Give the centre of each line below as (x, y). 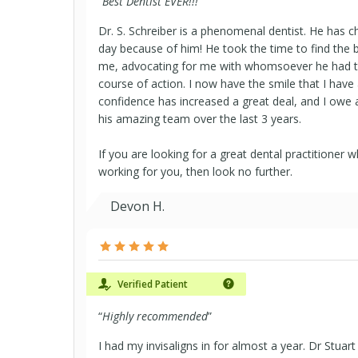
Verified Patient (151, 284)
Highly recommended (155, 316)
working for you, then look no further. (195, 171)
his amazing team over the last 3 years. (200, 119)
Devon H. (137, 206)
